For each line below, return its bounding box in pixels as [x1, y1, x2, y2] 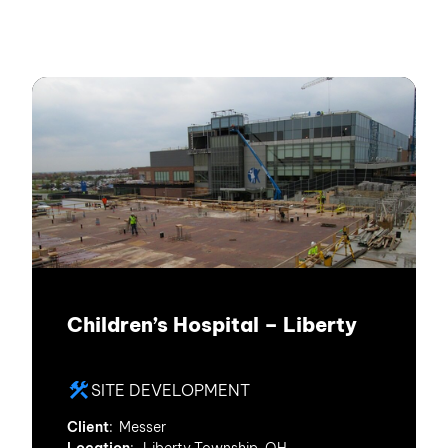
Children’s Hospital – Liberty [67, 312, 357, 337]
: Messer [109, 418, 166, 436]
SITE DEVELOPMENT [91, 380, 250, 400]
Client [67, 418, 109, 436]
